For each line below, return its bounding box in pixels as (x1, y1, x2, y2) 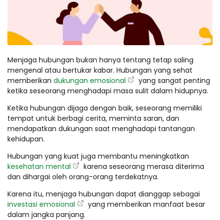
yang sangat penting (137, 75, 210, 85)
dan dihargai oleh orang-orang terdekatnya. (7, 171, 159, 182)
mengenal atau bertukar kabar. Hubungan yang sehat (7, 65, 192, 75)
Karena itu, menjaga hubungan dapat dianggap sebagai (7, 189, 200, 199)
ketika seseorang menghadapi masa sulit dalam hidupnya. (7, 85, 208, 96)
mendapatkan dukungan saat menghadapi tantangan (7, 123, 195, 134)
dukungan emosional (54, 75, 126, 85)
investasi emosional (7, 199, 75, 209)
